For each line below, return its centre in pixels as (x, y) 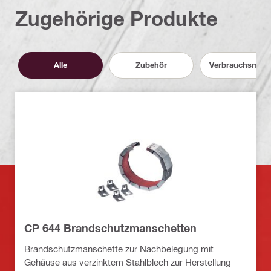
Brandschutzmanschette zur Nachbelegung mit (119, 248)
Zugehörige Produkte (116, 18)
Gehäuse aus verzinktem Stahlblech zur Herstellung (128, 262)
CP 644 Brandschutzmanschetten (110, 228)
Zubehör (151, 65)
